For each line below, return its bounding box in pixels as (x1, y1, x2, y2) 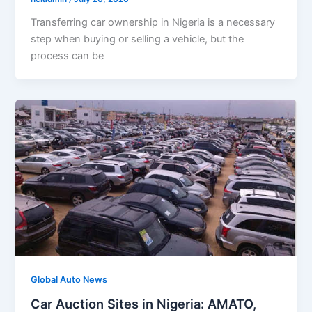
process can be (31, 49, 104, 63)
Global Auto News (31, 274, 108, 285)
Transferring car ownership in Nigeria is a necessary (31, 16, 276, 29)
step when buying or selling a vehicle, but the (31, 33, 244, 46)
